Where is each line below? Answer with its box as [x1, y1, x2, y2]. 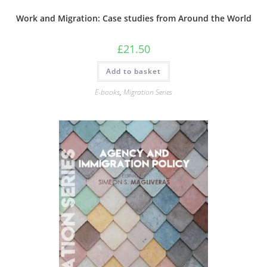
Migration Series [123, 87, 172, 97]
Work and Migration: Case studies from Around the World [15, 13, 252, 24]
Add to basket [106, 66, 161, 76]
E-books [95, 87, 120, 97]
